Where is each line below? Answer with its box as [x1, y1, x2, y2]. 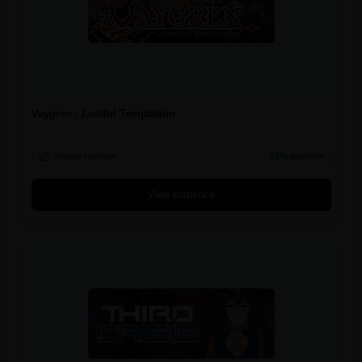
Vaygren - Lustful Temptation [31, 107, 175, 120]
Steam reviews [54, 150, 116, 161]
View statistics [147, 188, 215, 200]
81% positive [269, 150, 324, 161]
